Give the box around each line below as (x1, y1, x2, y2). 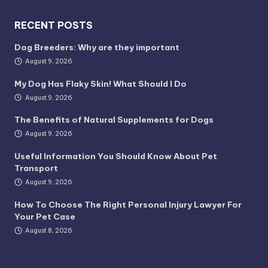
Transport (14, 163, 58, 174)
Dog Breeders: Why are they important (14, 41, 179, 53)
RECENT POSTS (14, 19, 93, 31)
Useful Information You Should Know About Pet (14, 151, 217, 162)
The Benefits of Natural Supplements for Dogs (14, 114, 214, 126)
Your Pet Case (14, 211, 75, 223)
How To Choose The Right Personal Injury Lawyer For (14, 199, 242, 211)
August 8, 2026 (25, 226, 72, 234)
